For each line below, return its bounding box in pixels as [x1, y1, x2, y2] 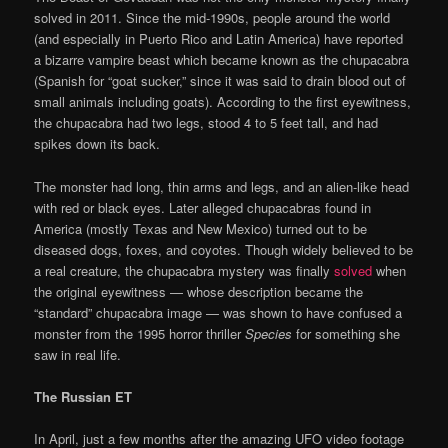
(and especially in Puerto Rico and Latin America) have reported [34, 29, 404, 49]
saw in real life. [34, 344, 122, 364]
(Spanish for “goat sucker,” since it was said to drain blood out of [34, 71, 407, 91]
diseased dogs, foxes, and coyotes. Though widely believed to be [34, 239, 414, 259]
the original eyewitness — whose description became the [34, 281, 364, 301]
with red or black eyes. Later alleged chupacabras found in [34, 197, 372, 217]
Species [245, 323, 293, 343]
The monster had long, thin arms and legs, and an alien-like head [34, 176, 410, 196]
